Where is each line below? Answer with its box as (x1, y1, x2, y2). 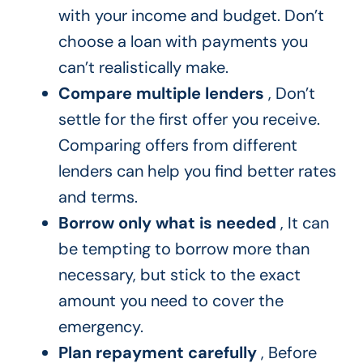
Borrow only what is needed (58, 212, 276, 234)
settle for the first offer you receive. (58, 109, 320, 130)
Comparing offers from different (58, 135, 297, 156)
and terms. (58, 186, 138, 208)
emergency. (58, 316, 143, 338)
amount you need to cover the (58, 290, 284, 312)
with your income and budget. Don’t (58, 5, 324, 27)
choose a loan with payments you (58, 31, 308, 53)
